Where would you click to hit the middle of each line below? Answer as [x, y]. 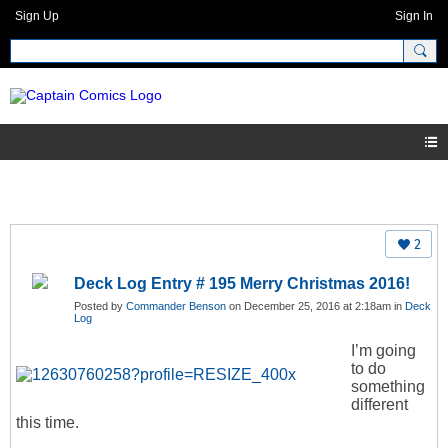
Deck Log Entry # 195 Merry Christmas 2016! [242, 284]
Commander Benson [176, 306]
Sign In [414, 16]
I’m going [383, 351]
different [379, 405]
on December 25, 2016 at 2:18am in [315, 306]
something [388, 387]
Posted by [100, 306]
